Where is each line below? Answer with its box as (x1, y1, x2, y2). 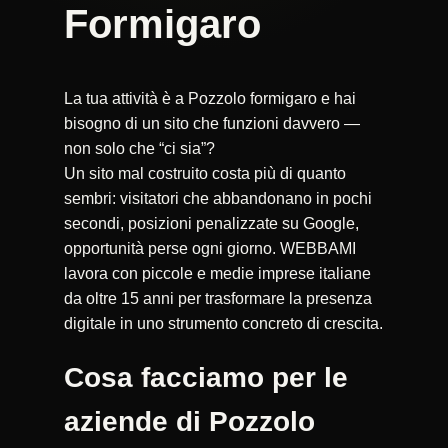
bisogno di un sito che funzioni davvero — (64, 114, 360, 132)
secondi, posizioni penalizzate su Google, (64, 214, 359, 232)
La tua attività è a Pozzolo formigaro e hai (64, 89, 356, 107)
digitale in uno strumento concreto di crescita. (64, 314, 383, 332)
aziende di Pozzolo (64, 405, 315, 437)
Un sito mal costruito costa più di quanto (64, 164, 346, 182)
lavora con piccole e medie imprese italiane (64, 264, 371, 282)
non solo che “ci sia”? (64, 139, 215, 157)
